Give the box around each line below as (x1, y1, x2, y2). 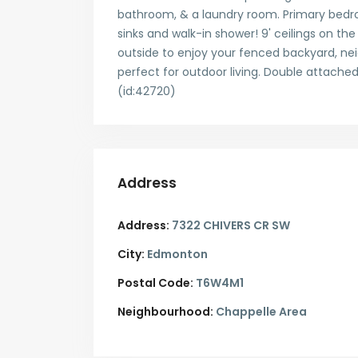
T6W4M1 (193, 275, 244, 292)
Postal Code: (117, 275, 193, 292)
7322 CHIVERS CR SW (169, 217, 290, 234)
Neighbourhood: (117, 304, 213, 320)
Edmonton (145, 246, 208, 263)
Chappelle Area (213, 304, 307, 320)
